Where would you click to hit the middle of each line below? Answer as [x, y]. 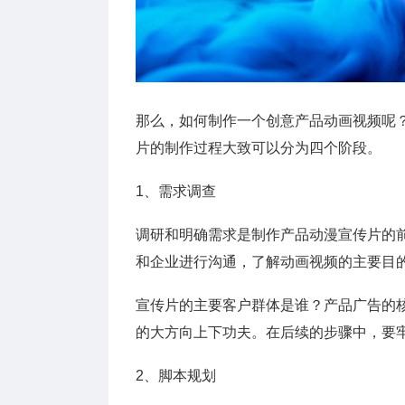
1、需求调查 [176, 192]
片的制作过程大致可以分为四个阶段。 [259, 148]
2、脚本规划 [176, 376]
